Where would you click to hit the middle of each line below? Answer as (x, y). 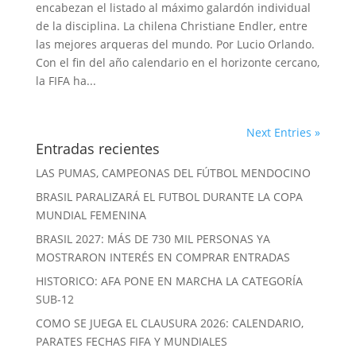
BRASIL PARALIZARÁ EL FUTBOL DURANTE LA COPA (169, 197)
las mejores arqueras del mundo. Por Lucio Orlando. (175, 44)
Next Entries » (284, 132)
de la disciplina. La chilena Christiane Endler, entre (171, 26)
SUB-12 (54, 299)
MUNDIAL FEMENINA (91, 215)
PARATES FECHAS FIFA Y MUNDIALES (131, 341)
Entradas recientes (97, 149)
